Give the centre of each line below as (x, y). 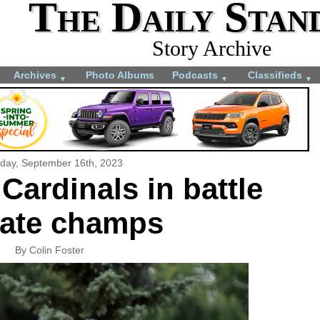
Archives (36, 75)
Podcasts (196, 75)
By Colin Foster (49, 250)
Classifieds (276, 75)
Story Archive (211, 48)
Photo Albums (120, 75)
